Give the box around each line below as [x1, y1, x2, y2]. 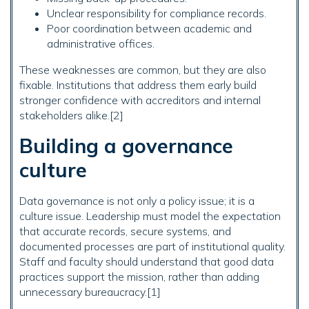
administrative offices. [47, 37, 154, 51]
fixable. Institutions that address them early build [19, 78, 257, 92]
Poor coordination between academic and [47, 21, 252, 36]
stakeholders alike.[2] [19, 108, 123, 123]
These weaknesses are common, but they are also [19, 63, 266, 77]
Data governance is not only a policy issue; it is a [19, 194, 255, 208]
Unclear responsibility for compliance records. [47, 6, 266, 21]
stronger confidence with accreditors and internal [19, 93, 261, 108]
